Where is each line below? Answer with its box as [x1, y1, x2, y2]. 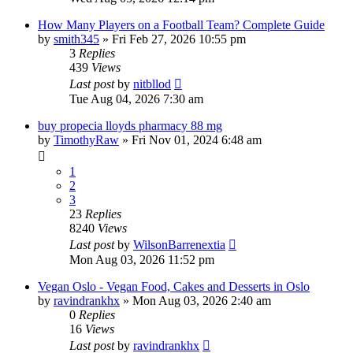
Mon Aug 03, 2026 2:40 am [132, 293, 271, 307]
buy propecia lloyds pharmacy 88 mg [38, 118, 222, 132]
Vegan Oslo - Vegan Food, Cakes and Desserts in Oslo [38, 279, 310, 293]
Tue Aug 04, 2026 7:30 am [69, 91, 203, 106]
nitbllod [133, 76, 171, 91]
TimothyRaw [54, 132, 119, 147]
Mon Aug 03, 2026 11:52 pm [69, 252, 214, 266]
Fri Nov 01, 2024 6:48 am [132, 132, 262, 147]
